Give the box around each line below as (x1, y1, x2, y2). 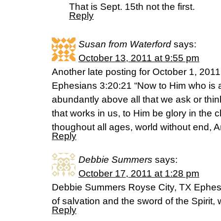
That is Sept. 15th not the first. (69, 1, 195, 12)
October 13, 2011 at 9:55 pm (78, 53, 199, 63)
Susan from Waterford (78, 39, 171, 49)
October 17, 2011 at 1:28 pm (78, 168, 199, 179)
